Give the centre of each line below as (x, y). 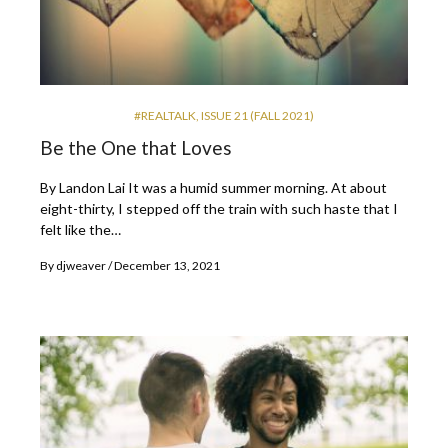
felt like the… (80, 229)
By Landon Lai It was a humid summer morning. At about (213, 187)
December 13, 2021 (167, 265)
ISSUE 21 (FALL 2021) (257, 115)
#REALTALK (165, 115)
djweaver (81, 265)
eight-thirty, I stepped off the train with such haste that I (219, 208)
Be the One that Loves (136, 147)
